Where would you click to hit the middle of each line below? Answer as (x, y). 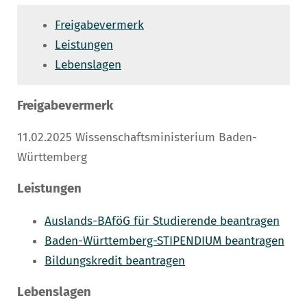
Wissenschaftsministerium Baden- (164, 137)
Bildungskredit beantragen (115, 260)
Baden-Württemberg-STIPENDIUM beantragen (164, 241)
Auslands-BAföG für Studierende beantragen (162, 221)
